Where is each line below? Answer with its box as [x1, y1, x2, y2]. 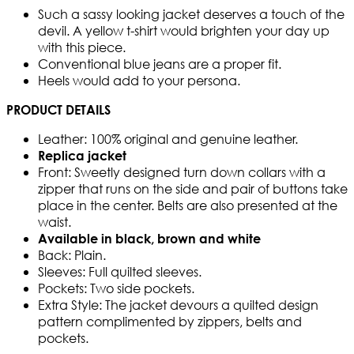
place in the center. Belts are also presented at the [38, 197, 337, 214]
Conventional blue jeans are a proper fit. [38, 55, 281, 73]
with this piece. [38, 39, 126, 56]
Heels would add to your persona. [38, 72, 240, 89]
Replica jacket [38, 148, 126, 164]
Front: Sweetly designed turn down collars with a [38, 164, 326, 181]
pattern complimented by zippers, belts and [38, 313, 302, 330]
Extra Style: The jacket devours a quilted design [38, 296, 318, 314]
